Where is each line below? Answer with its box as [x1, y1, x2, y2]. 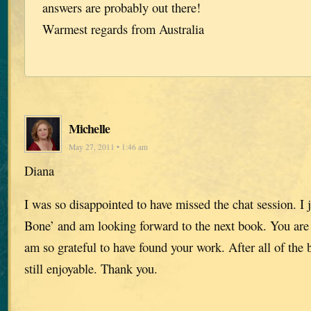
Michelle [69, 119, 110, 137]
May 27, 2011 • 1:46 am [69, 141, 148, 152]
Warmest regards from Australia [42, 19, 204, 37]
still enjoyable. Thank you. [24, 259, 158, 277]
